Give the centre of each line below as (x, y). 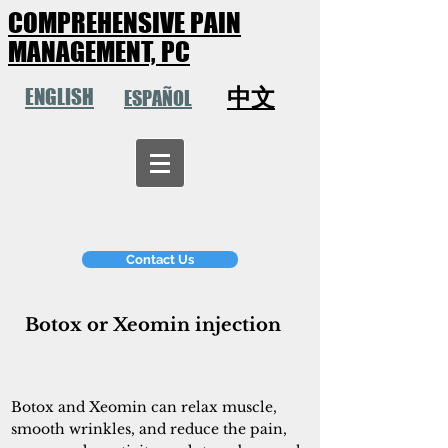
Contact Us (160, 259)
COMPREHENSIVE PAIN (124, 22)
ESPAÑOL (158, 98)
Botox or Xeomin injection (153, 325)
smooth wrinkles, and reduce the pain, (149, 429)
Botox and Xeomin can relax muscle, (144, 407)
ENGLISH (59, 96)
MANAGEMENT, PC (99, 51)
